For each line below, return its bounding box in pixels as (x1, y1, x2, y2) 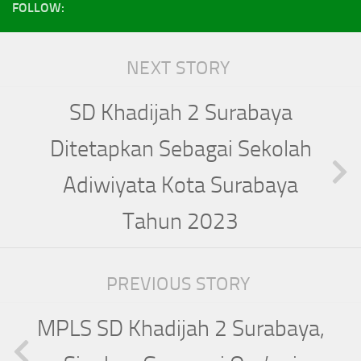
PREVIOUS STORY (106, 273, 255, 296)
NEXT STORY (126, 57, 235, 80)
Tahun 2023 (122, 208, 239, 235)
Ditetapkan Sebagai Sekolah (49, 135, 312, 163)
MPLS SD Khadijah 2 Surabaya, (36, 315, 325, 342)
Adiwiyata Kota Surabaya (63, 172, 298, 199)
